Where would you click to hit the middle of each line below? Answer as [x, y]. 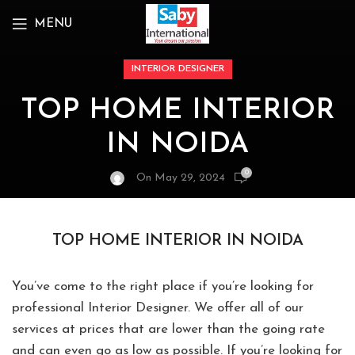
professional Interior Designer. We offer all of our [158, 308]
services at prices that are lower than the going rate [168, 330]
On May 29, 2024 [181, 178]
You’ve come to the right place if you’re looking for [163, 287]
